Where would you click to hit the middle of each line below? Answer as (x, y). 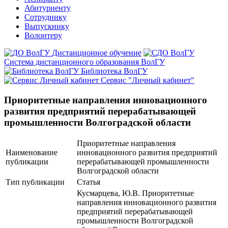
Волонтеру (43, 35)
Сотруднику (46, 17)
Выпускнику (47, 26)
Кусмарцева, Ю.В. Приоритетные (135, 193)
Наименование (32, 153)
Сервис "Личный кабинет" (148, 80)
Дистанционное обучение (97, 53)
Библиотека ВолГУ (114, 71)
